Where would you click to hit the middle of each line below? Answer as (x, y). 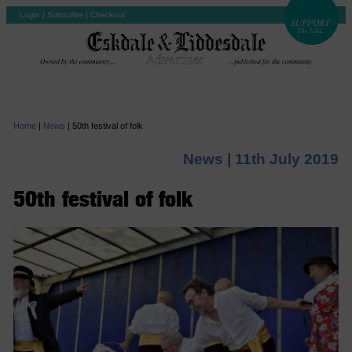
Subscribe (65, 15)
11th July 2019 (287, 159)
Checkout (108, 15)
